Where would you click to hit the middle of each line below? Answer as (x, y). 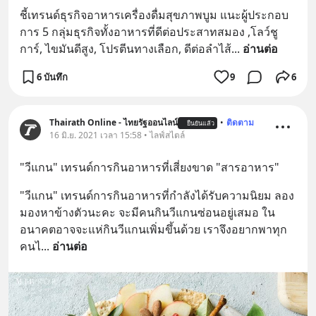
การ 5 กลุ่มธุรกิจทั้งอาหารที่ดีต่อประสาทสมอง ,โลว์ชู (149, 32)
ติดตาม (240, 123)
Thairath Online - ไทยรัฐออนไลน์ (114, 123)
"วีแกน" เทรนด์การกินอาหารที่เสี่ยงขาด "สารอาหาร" (150, 168)
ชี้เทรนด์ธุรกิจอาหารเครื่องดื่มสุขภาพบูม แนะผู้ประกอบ (154, 15)
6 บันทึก (52, 77)
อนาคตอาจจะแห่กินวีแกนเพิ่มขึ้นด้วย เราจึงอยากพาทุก (153, 230)
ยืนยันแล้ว (201, 123)
